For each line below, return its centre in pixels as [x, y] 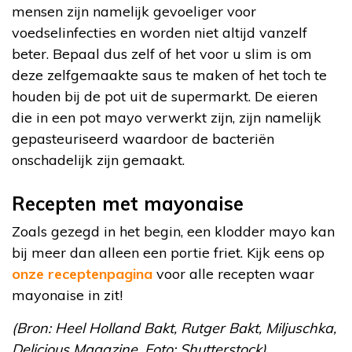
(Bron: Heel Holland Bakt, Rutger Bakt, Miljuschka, [174, 328]
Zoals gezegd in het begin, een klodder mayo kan [173, 232]
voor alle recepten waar [233, 274]
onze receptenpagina [82, 274]
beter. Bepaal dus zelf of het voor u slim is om [162, 54]
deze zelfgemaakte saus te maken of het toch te [169, 75]
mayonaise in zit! [67, 295]
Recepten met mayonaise [128, 204]
